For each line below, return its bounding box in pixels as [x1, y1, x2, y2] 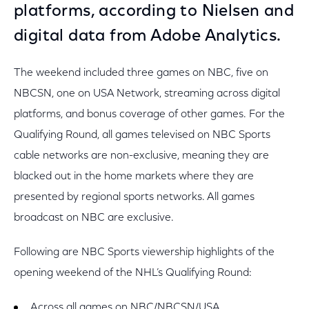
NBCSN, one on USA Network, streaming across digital [14, 88, 280, 99]
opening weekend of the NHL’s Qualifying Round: [14, 268, 252, 279]
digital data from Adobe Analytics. [14, 28, 281, 45]
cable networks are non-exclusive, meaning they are [14, 150, 269, 161]
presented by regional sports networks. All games [14, 192, 255, 203]
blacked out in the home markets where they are [14, 171, 254, 182]
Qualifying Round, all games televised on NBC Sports [14, 130, 270, 141]
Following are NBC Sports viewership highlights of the [14, 247, 275, 258]
